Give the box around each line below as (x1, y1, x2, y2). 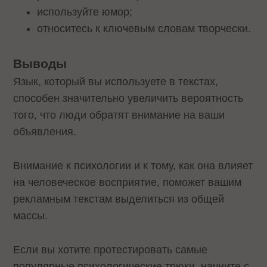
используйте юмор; (37, 6, 133, 18)
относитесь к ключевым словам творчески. (37, 23, 252, 35)
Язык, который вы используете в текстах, (13, 75, 219, 88)
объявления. (13, 125, 77, 138)
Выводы (13, 56, 67, 70)
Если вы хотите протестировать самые (13, 243, 208, 256)
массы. (13, 209, 48, 222)
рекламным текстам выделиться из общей (13, 193, 225, 205)
